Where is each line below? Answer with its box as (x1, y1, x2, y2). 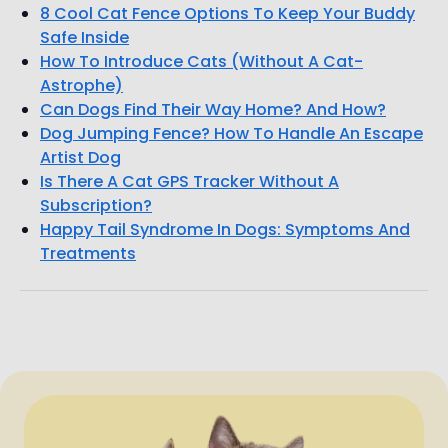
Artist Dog (40, 145, 121, 169)
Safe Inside (40, 25, 129, 49)
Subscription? (40, 193, 152, 217)
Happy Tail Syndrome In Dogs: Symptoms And (40, 217, 410, 241)
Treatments (40, 241, 136, 265)
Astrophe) (40, 73, 123, 97)
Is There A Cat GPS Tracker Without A (40, 169, 339, 193)
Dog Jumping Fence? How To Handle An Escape (40, 121, 423, 145)
